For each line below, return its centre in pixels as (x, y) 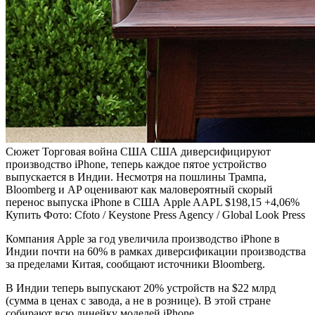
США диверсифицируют (211, 152)
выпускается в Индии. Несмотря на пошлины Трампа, (136, 177)
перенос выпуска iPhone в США (83, 202)
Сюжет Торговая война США (78, 152)
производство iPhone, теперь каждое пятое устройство (136, 165)
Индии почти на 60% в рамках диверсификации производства (156, 252)
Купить (25, 215)
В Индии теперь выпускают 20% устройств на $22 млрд (141, 288)
